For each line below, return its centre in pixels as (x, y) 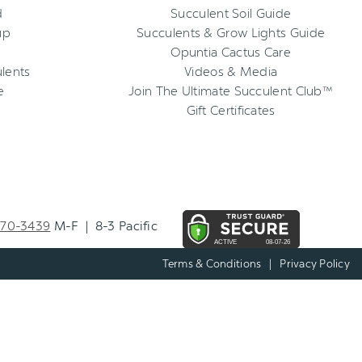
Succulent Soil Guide (231, 14)
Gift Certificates (231, 111)
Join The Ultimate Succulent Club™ (231, 91)
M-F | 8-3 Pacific (104, 227)
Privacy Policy (315, 264)
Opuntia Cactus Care (231, 53)
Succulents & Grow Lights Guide (231, 33)
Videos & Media (231, 72)
